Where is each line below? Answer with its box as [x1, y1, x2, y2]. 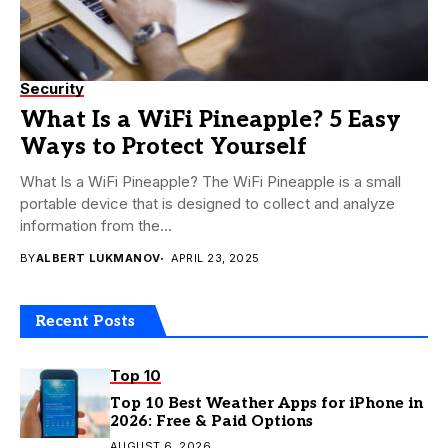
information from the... [20, 216, 172, 236]
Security [20, 79, 84, 99]
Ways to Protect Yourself [20, 133, 307, 162]
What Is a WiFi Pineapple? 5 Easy [20, 106, 401, 135]
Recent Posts [35, 312, 135, 331]
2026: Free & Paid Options [110, 412, 313, 431]
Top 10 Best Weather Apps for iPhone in [110, 394, 423, 413]
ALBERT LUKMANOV [35, 251, 161, 266]
